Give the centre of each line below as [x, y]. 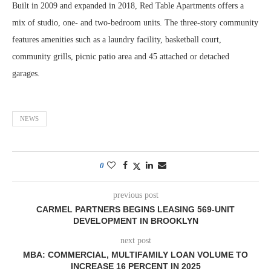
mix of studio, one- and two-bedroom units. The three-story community [135, 23]
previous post [135, 195]
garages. [26, 73]
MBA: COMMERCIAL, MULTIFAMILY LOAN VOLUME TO [135, 255]
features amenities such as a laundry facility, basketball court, [117, 40]
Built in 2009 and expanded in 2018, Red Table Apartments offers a [128, 6]
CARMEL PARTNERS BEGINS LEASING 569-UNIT [135, 209]
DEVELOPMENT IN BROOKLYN [135, 221]
